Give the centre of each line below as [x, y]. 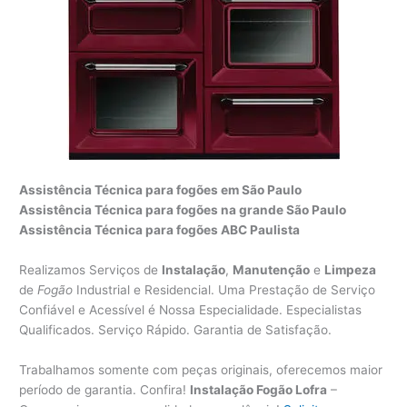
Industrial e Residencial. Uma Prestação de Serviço [224, 290]
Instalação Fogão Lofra [259, 390]
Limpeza [351, 270]
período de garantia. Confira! [105, 390]
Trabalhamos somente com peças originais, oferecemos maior [201, 370]
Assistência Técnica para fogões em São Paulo [161, 190]
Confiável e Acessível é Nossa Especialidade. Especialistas [191, 310]
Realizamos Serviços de [91, 270]
